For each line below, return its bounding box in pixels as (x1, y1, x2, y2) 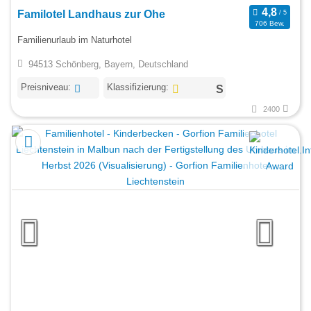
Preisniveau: (21, 82, 71, 93)
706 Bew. (254, 19, 285, 27)
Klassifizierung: (106, 82, 169, 93)
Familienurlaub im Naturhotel (17, 34, 132, 45)
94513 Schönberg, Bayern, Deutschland (28, 59, 188, 70)
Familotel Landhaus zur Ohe (17, 8, 165, 21)
